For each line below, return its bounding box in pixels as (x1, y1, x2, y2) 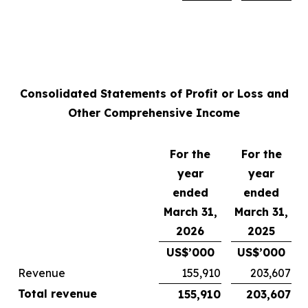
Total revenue (18, 287, 97, 300)
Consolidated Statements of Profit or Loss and (19, 87, 289, 100)
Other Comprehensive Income (68, 106, 240, 120)
